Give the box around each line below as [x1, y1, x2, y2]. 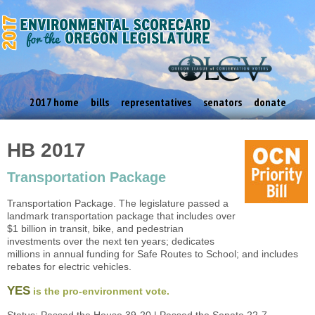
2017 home [29, 95, 79, 110]
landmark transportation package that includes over [7, 210, 236, 221]
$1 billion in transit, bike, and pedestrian [7, 222, 184, 234]
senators [202, 95, 242, 110]
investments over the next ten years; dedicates [7, 235, 214, 247]
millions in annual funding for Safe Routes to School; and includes [7, 247, 298, 259]
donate [253, 95, 286, 110]
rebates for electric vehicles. [7, 260, 131, 272]
